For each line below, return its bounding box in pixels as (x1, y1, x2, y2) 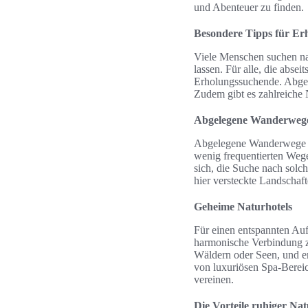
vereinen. (194, 274, 234, 285)
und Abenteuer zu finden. (194, 1, 304, 13)
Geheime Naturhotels (194, 201, 292, 212)
